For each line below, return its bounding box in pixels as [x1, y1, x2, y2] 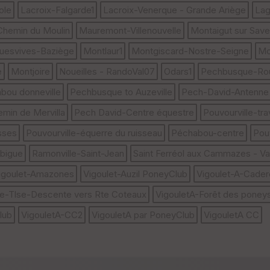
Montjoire [11, 66, 50, 78]
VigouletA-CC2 [21, 209, 83, 221]
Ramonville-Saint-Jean [32, 148, 124, 160]
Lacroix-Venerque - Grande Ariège [103, 4, 246, 16]
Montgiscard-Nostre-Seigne [131, 45, 249, 57]
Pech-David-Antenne [181, 86, 269, 98]
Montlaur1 [83, 45, 122, 57]
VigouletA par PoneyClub [92, 209, 195, 221]
